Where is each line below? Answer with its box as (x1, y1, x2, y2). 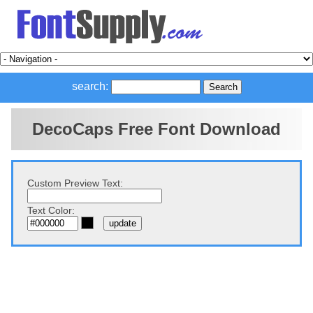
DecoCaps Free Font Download (32, 119, 281, 139)
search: (71, 80, 108, 92)
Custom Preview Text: (27, 177, 123, 189)
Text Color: (27, 205, 75, 216)
